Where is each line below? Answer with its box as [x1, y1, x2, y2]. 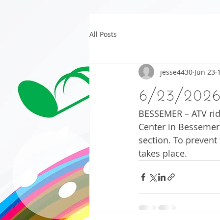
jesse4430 [160, 67, 192, 77]
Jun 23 [194, 67, 215, 77]
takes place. [138, 147, 187, 159]
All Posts [89, 29, 117, 39]
